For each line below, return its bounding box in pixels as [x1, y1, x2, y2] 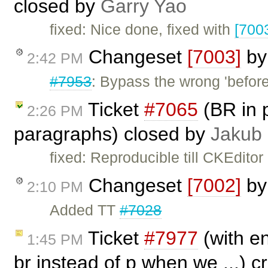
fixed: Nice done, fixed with [50, 20, 235, 38]
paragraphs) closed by [14, 123, 211, 145]
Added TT [50, 202, 120, 219]
